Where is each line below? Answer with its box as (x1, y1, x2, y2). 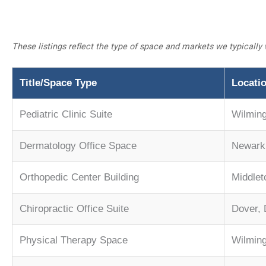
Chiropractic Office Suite (20, 203, 129, 215)
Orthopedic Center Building (20, 172, 139, 183)
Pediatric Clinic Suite (20, 109, 112, 121)
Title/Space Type (20, 77, 97, 89)
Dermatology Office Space (20, 140, 137, 152)
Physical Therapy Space (20, 235, 128, 246)
